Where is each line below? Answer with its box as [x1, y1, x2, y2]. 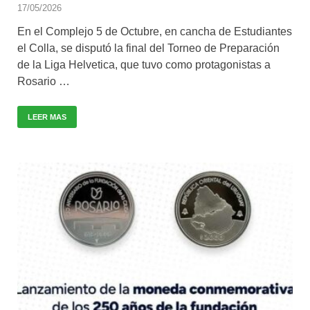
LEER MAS [28, 112, 66, 121]
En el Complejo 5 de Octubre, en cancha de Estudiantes [17, 25, 292, 37]
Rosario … [17, 75, 70, 87]
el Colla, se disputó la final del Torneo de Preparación [17, 42, 280, 54]
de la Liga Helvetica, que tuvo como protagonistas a [17, 58, 271, 71]
